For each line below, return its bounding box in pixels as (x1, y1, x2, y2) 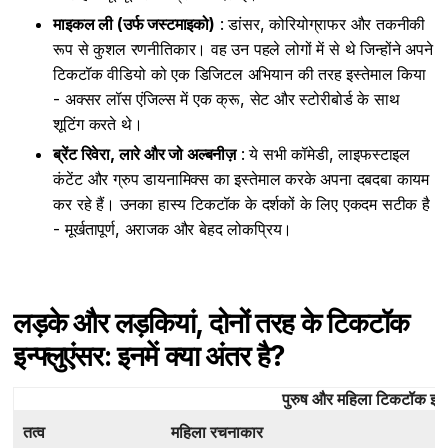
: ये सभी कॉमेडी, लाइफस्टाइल (236, 144, 411, 165)
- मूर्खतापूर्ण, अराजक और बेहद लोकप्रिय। (53, 219, 293, 240)
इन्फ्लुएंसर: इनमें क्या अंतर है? (13, 339, 285, 374)
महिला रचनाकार (171, 422, 264, 443)
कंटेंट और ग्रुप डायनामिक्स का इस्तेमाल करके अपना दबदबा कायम (53, 169, 430, 190)
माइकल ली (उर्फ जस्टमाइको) (53, 14, 215, 35)
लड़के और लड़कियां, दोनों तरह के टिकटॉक (13, 306, 410, 341)
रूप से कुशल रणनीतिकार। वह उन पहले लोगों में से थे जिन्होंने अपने (53, 39, 433, 60)
